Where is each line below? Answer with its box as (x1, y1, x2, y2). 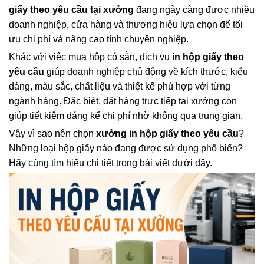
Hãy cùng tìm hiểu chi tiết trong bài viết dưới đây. (9, 157, 212, 168)
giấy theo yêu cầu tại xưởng (9, 4, 134, 15)
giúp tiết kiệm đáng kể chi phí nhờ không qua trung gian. (9, 110, 243, 121)
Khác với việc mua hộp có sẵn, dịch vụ (9, 51, 172, 62)
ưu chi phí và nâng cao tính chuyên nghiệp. (9, 34, 189, 44)
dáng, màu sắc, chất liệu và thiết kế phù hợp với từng (9, 81, 230, 91)
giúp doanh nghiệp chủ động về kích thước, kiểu (44, 66, 248, 77)
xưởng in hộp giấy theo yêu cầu (96, 128, 239, 138)
